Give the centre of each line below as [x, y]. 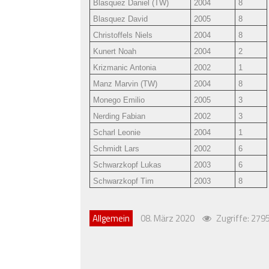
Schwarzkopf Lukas [128, 165]
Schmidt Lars [116, 148]
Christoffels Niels [123, 35]
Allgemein [111, 218]
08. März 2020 [168, 218]
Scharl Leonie [117, 132]
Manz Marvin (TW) [125, 83]
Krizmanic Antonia [125, 67]
